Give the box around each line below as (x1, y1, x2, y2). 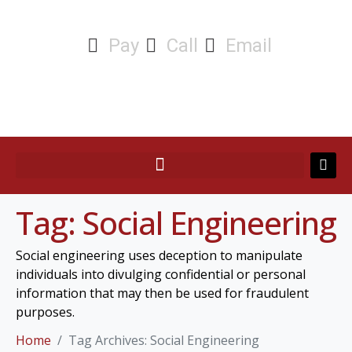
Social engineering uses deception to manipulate (16, 246, 302, 264)
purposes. (16, 302, 75, 321)
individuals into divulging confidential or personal (16, 265, 306, 283)
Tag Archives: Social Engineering (68, 331, 259, 349)
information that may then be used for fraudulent (16, 284, 309, 302)
